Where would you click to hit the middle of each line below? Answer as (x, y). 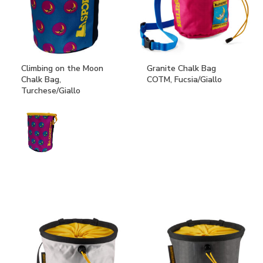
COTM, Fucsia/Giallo (184, 80)
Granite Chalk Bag (181, 69)
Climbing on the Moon (62, 69)
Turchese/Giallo (50, 91)
